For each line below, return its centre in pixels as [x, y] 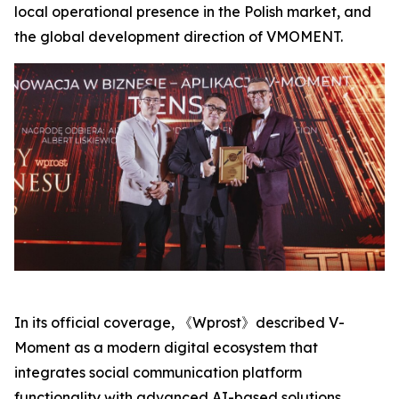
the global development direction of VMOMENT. [179, 37]
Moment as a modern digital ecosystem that [166, 348]
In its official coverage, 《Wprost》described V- [179, 323]
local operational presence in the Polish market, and [193, 12]
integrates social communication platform [158, 373]
